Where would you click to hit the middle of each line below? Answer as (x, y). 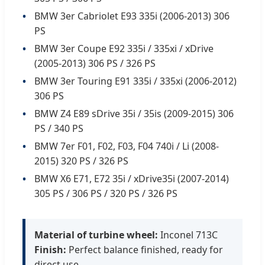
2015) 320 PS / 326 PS (81, 161)
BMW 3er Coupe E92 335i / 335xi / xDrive (124, 48)
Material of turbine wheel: (96, 235)
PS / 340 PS (59, 128)
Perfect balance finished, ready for (145, 249)
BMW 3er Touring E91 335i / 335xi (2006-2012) (135, 81)
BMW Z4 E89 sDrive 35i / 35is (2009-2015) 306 (134, 113)
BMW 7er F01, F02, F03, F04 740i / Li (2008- (127, 146)
